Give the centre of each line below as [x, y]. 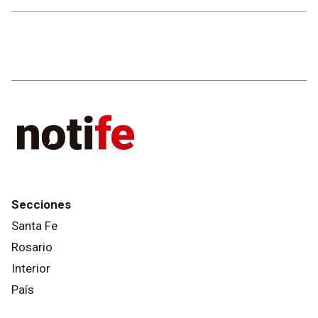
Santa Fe [34, 226]
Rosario [32, 247]
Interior [31, 269]
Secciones [41, 205]
